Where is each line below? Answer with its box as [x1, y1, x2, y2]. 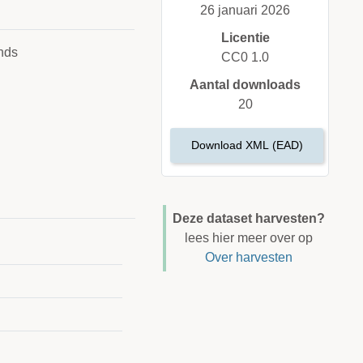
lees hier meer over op [184, 231, 313, 246]
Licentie [220, 31, 270, 45]
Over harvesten [204, 250, 293, 265]
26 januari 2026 [200, 3, 291, 18]
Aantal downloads [190, 78, 301, 92]
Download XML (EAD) [190, 139, 303, 152]
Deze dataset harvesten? [172, 211, 325, 226]
